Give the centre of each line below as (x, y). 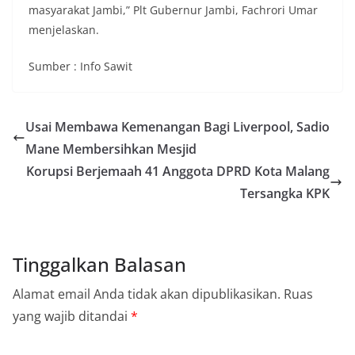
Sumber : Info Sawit (80, 67)
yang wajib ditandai (72, 317)
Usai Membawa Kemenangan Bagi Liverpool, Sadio (177, 127)
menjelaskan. (64, 30)
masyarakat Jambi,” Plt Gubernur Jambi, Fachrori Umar (173, 10)
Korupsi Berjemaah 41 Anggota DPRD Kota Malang (178, 172)
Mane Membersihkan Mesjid (111, 149)
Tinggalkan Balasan (99, 265)
